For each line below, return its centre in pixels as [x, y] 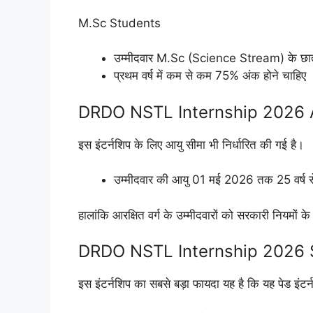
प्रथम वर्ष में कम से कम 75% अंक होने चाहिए [210, 76]
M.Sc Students [119, 23]
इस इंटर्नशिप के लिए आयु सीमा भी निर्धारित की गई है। [191, 144]
